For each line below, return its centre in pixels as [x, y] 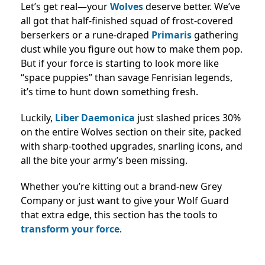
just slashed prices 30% [188, 118]
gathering [216, 35]
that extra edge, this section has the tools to [119, 215]
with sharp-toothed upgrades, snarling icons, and [132, 146]
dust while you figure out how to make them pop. [132, 49]
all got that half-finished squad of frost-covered [127, 21]
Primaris [172, 35]
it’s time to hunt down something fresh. [109, 92]
